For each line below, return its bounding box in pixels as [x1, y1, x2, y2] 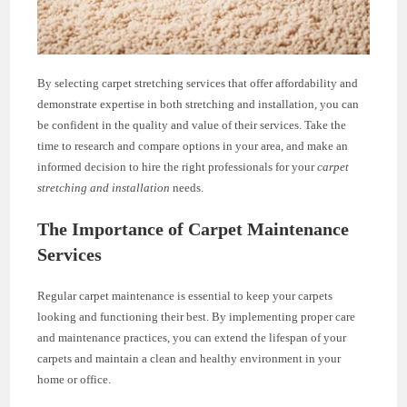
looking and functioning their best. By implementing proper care [37, 310, 356, 324]
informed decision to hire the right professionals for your [37, 160, 318, 174]
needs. [170, 181, 204, 195]
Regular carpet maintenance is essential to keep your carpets [37, 289, 333, 303]
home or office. [37, 372, 112, 387]
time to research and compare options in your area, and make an [37, 139, 349, 154]
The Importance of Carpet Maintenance [37, 219, 350, 240]
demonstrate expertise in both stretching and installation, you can [37, 97, 360, 112]
